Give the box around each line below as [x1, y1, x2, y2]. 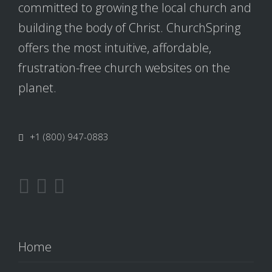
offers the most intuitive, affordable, [18, 39, 211, 56]
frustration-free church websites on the [18, 59, 230, 76]
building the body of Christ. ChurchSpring [18, 19, 240, 36]
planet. [18, 80, 56, 96]
